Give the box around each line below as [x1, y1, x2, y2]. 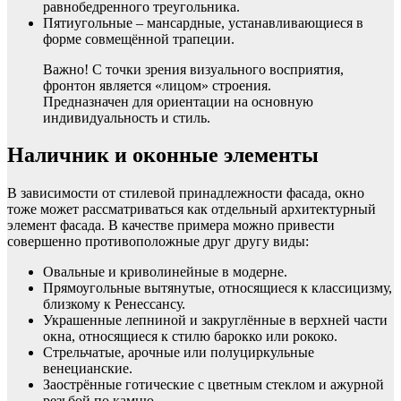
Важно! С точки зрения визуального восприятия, [43, 61, 344, 77]
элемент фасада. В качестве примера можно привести [7, 218, 335, 234]
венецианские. [43, 361, 132, 377]
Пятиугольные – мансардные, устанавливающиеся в [43, 14, 363, 30]
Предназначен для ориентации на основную [43, 93, 313, 109]
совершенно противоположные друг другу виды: [7, 234, 309, 250]
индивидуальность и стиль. [43, 109, 210, 125]
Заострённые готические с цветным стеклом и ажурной [43, 377, 384, 393]
